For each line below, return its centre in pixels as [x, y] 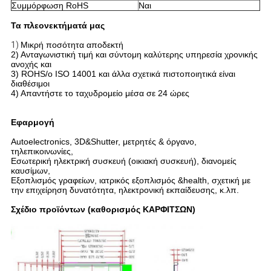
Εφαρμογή [32, 122]
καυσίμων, [30, 171]
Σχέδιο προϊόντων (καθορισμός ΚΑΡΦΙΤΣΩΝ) [103, 210]
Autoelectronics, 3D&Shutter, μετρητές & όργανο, [103, 142]
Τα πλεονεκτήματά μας [57, 26]
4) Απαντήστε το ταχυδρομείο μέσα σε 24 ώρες [100, 93]
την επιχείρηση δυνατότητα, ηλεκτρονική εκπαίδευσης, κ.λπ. [125, 190]
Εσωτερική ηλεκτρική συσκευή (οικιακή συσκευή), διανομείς [123, 161]
